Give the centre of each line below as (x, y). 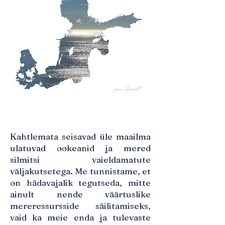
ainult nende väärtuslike (80, 194)
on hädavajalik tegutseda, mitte (80, 183)
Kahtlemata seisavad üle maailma (80, 136)
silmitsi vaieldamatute (80, 159)
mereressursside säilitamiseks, (80, 206)
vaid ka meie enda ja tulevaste (80, 217)
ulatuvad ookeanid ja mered (80, 148)
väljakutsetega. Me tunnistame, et (80, 171)
